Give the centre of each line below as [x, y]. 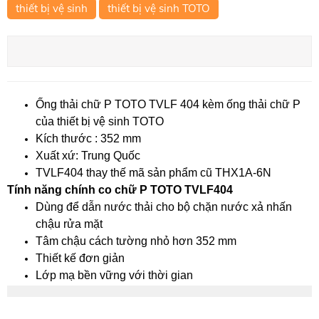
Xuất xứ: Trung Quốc [88, 155]
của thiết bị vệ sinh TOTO [100, 121]
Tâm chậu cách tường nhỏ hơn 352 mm [136, 241]
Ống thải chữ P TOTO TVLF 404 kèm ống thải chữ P [168, 104]
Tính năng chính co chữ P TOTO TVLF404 [120, 189]
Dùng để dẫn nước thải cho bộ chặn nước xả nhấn [164, 206]
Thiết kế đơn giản [80, 258]
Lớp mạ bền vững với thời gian [114, 275]
